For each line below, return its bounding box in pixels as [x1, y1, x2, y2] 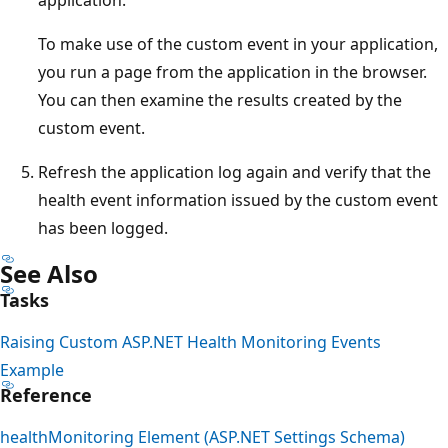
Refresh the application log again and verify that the [38, 160, 431, 183]
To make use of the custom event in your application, [38, 32, 438, 55]
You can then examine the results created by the [38, 88, 402, 111]
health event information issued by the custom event [38, 188, 438, 211]
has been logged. [38, 216, 168, 239]
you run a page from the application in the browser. [38, 60, 427, 83]
